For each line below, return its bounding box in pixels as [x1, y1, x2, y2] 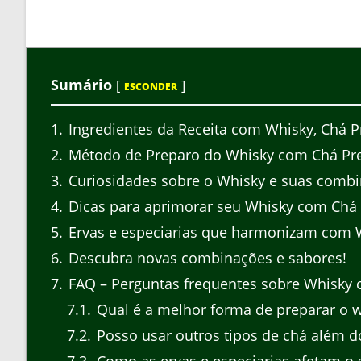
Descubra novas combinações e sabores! [64, 248, 346, 268]
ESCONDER [124, 79, 177, 93]
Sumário [51, 74, 112, 94]
